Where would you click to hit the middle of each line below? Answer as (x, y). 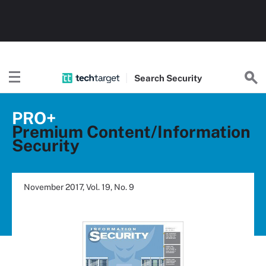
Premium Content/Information (131, 132)
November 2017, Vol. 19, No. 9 (79, 187)
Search (150, 78)
